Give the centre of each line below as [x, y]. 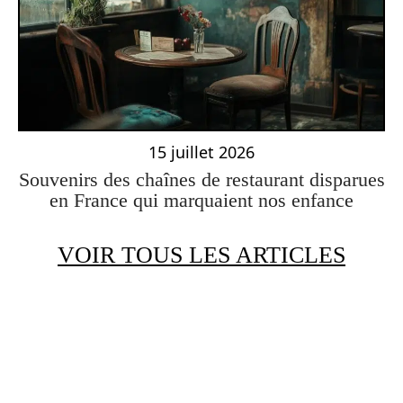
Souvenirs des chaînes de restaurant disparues [201, 179]
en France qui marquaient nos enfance [201, 200]
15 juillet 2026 [201, 152]
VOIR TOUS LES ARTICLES [201, 255]
